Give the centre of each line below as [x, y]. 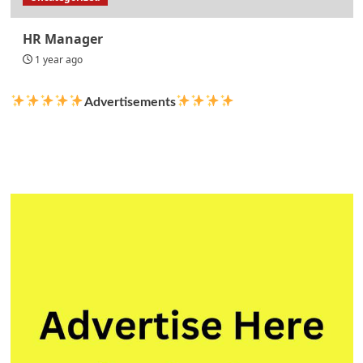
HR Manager [62, 38]
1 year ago [58, 59]
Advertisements [130, 102]
